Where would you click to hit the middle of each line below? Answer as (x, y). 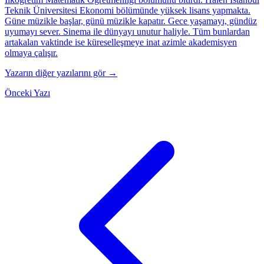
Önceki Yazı (27, 93)
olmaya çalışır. (31, 52)
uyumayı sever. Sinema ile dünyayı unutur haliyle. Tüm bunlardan (127, 31)
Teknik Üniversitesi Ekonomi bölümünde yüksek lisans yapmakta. (128, 10)
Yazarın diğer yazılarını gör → (61, 72)
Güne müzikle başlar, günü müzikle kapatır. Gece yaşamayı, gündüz (131, 21)
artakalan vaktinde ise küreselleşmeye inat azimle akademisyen (121, 42)
